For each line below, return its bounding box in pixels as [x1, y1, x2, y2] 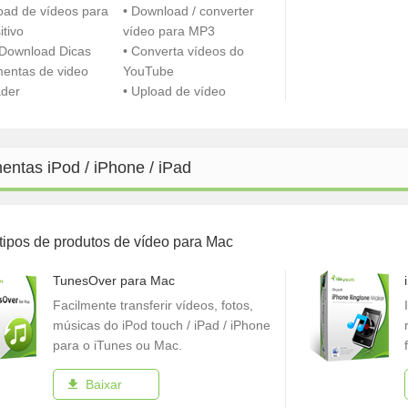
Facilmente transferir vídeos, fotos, [53, 298, 253, 312]
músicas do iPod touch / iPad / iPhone [53, 318, 270, 332]
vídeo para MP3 [123, 24, 216, 38]
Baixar [86, 377, 122, 392]
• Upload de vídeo [123, 84, 227, 98]
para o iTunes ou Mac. [53, 338, 182, 352]
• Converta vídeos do [123, 44, 245, 58]
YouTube [123, 64, 175, 78]
